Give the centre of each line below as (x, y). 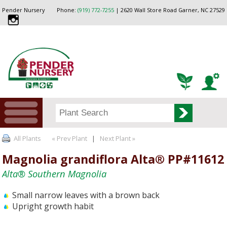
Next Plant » (119, 138)
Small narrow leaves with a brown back (86, 195)
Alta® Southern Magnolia (54, 173)
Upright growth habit (53, 206)
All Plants (28, 138)
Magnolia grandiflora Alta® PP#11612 (113, 159)
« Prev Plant (69, 138)
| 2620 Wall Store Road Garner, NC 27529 (169, 10)
